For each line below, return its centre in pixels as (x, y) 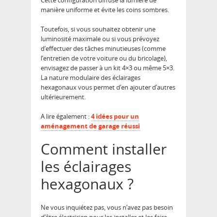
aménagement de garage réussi (90, 126)
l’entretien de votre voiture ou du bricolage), (104, 58)
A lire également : (66, 116)
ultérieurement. (63, 97)
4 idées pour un (115, 116)
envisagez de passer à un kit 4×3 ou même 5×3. (108, 68)
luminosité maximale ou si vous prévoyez (100, 39)
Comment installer (104, 149)
